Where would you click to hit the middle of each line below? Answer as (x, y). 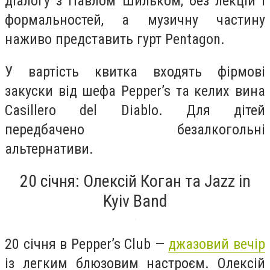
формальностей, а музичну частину (135, 20)
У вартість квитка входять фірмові (135, 71)
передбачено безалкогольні (135, 129)
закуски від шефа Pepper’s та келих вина (135, 91)
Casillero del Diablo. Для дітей (135, 110)
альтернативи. (49, 149)
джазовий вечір (217, 244)
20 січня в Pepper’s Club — (87, 244)
